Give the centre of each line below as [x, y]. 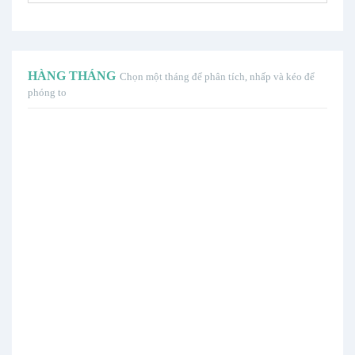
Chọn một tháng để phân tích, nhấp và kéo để [217, 76]
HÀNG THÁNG [72, 76]
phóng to [47, 92]
